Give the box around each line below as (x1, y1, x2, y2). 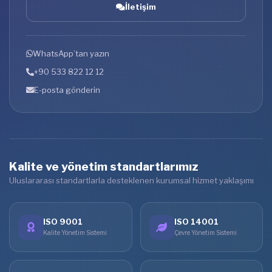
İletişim (125, 2, 156, 12)
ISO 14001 (174, 217, 219, 227)
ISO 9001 (43, 217, 83, 227)
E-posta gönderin (34, 85, 100, 95)
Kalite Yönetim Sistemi (43, 229, 107, 237)
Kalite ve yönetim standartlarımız (9, 160, 199, 174)
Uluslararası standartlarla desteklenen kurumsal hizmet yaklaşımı (9, 175, 254, 186)
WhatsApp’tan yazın (33, 49, 109, 59)
